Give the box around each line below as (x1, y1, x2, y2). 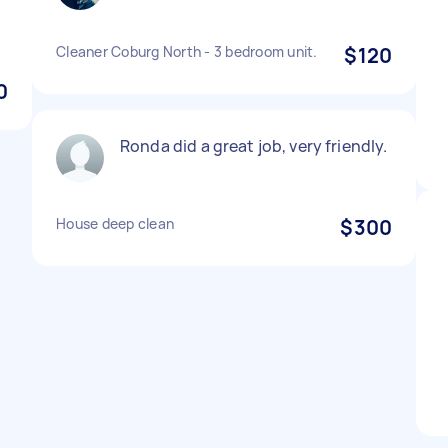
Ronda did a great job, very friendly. (120, 135, 388, 157)
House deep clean (56, 214, 174, 233)
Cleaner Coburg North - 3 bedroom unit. (56, 42, 318, 61)
